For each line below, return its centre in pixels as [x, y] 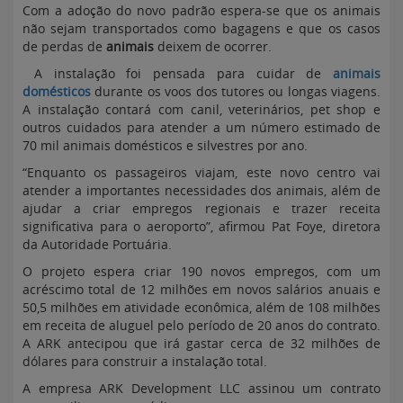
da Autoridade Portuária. [97, 244]
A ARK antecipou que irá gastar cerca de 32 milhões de [201, 343]
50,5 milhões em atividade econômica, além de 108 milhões [201, 307]
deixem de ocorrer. [213, 46]
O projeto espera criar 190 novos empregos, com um [201, 271]
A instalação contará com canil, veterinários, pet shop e [201, 109]
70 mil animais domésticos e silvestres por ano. [165, 145]
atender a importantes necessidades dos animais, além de [201, 190]
